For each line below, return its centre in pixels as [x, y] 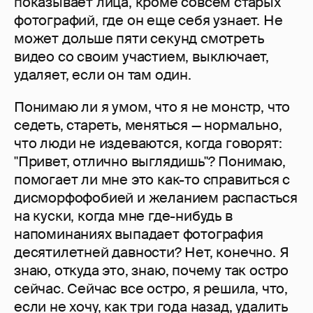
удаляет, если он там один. [103, 75]
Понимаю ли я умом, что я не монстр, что [152, 107]
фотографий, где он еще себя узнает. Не [148, 21]
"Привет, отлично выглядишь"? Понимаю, [150, 162]
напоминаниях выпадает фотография [139, 234]
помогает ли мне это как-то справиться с [152, 180]
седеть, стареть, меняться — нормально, [148, 125]
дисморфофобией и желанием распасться [156, 198]
